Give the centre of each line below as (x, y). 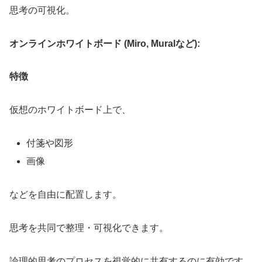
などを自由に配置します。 (65, 195)
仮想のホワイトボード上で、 (70, 110)
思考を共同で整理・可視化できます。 (89, 227)
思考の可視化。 (42, 10)
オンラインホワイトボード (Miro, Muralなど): (105, 43)
